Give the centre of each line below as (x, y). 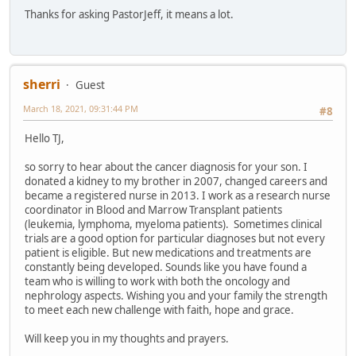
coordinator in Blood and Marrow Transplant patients (153, 210)
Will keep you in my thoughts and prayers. (127, 339)
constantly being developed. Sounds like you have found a (166, 267)
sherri (42, 84)
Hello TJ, (44, 139)
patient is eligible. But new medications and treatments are (168, 253)
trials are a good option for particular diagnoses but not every (175, 239)
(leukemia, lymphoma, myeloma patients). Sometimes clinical (173, 224)
